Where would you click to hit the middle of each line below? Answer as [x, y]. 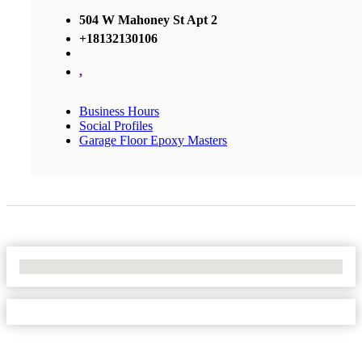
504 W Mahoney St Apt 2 [148, 19]
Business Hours [119, 111]
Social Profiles [116, 125]
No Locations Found [72, 266]
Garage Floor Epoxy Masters [153, 140]
